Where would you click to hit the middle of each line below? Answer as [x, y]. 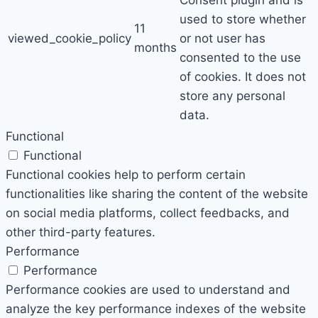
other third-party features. [81, 232]
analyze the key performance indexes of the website [156, 309]
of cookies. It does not [243, 77]
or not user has [223, 39]
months [155, 48]
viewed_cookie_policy [70, 39]
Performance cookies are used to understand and [148, 290]
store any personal [232, 96]
